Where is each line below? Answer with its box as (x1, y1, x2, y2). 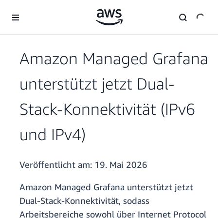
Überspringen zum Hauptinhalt (4, 5, 99, 14)
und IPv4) (19, 125, 86, 144)
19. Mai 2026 (94, 159, 147, 170)
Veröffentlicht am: (19, 159, 94, 170)
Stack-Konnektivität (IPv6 (19, 99, 195, 119)
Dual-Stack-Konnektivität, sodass (19, 195, 149, 206)
